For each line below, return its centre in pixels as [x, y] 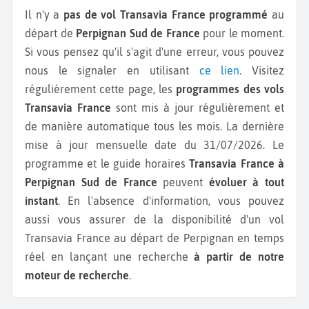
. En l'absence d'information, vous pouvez [171, 201]
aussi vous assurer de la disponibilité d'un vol [154, 220]
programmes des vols [230, 89]
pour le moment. [242, 33]
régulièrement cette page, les [101, 89]
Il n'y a [46, 15]
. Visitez [262, 71]
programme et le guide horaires [107, 164]
